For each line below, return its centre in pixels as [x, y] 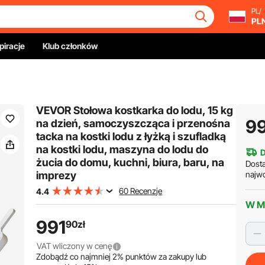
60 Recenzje [141, 191]
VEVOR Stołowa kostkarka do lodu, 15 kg [135, 110]
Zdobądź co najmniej [75, 256]
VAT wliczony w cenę [75, 246]
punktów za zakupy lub [165, 256]
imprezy [56, 175]
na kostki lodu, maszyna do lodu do [122, 149]
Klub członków [70, 46]
